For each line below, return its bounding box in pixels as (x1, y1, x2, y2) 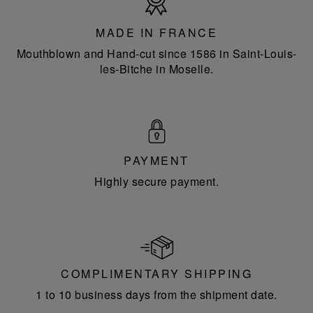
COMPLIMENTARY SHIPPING (61, 265, 252, 282)
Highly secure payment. (94, 173, 219, 189)
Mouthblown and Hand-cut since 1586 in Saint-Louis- (16, 45, 297, 61)
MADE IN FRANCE (96, 24, 217, 41)
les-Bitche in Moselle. (99, 60, 214, 77)
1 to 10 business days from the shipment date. (36, 286, 277, 303)
